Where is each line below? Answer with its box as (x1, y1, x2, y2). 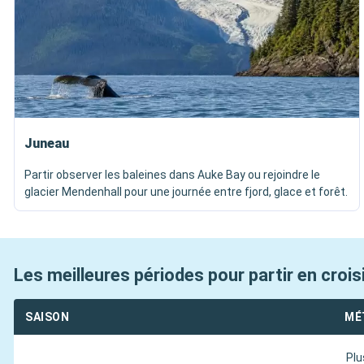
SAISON (25, 310, 70, 323)
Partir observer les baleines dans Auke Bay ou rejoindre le (24, 168, 320, 181)
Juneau (24, 136, 69, 151)
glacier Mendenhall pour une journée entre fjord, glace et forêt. (24, 185, 348, 198)
